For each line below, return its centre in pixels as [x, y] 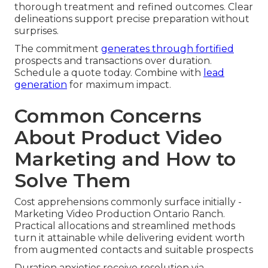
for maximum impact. [119, 85]
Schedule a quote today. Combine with [109, 73]
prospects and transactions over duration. [113, 61]
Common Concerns [108, 116]
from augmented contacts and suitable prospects [134, 250]
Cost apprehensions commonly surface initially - [128, 202]
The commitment [58, 49]
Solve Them [73, 181]
